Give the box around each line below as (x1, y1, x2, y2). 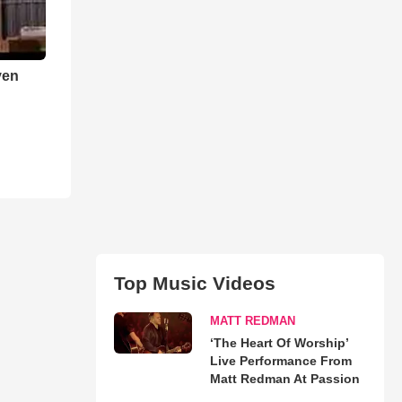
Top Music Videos (113, 272, 275, 293)
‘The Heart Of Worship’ (209, 335, 348, 350)
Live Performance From (209, 353, 352, 368)
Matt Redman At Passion (209, 371, 360, 386)
